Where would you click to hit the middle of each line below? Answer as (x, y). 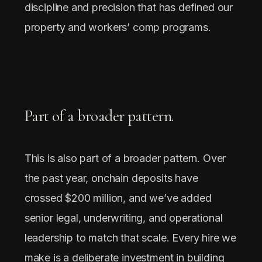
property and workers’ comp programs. (118, 27)
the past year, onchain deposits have (111, 178)
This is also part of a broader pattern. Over (125, 158)
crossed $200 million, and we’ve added (118, 198)
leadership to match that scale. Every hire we (130, 237)
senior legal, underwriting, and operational (123, 218)
